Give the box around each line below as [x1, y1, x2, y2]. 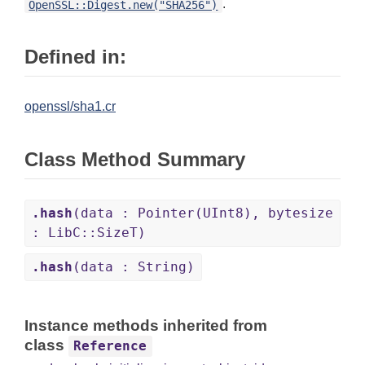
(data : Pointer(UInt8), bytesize [73, 205, 333, 222]
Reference [73, 338, 147, 354]
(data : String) [73, 259, 195, 275]
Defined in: [24, 46, 126, 68]
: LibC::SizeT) [32, 225, 146, 241]
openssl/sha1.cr [24, 99, 116, 114]
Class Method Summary [24, 148, 245, 171]
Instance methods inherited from [24, 317, 267, 335]
